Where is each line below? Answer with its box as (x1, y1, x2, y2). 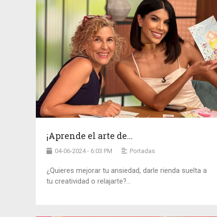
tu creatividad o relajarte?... (46, 177, 131, 186)
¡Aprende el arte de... (46, 130, 133, 142)
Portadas (129, 147, 155, 155)
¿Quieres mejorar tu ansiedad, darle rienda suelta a (46, 167, 207, 175)
